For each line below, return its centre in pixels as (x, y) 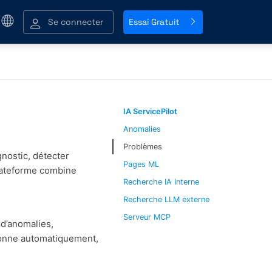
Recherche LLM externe (166, 199)
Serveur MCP (147, 217)
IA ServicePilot (150, 111)
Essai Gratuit (154, 22)
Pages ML (141, 164)
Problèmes (142, 146)
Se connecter (76, 22)
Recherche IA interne (161, 182)
